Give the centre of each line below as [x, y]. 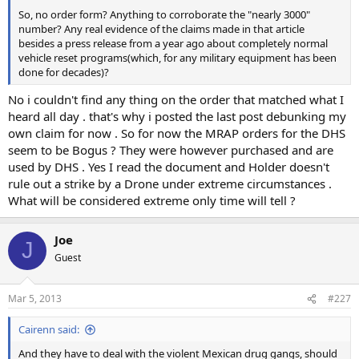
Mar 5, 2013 [35, 299]
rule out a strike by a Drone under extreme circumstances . [170, 183]
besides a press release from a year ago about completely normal [173, 44]
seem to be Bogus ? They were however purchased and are [171, 149]
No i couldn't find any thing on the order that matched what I [176, 99]
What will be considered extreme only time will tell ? [152, 200]
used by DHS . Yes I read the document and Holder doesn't [169, 166]
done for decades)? [64, 73]
